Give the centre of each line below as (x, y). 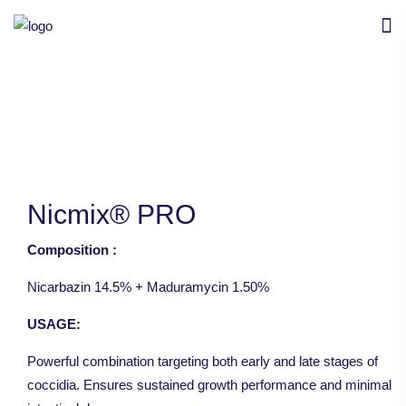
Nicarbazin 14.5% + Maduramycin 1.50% (148, 287)
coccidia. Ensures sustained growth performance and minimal (209, 385)
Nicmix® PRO (111, 215)
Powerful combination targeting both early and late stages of (203, 362)
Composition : (72, 250)
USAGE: (54, 324)
